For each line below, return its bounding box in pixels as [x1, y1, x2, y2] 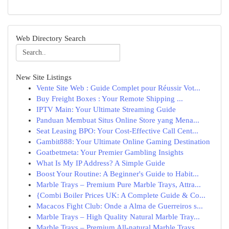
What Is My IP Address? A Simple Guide [36, 159, 165, 167]
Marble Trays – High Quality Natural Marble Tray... [36, 213, 200, 221]
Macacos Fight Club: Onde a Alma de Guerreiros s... [36, 202, 203, 210]
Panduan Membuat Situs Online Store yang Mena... [36, 116, 199, 124]
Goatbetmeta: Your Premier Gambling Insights [36, 148, 184, 156]
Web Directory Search [16, 34, 86, 42]
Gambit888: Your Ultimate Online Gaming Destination [36, 138, 210, 146]
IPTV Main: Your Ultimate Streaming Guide [36, 105, 176, 113]
